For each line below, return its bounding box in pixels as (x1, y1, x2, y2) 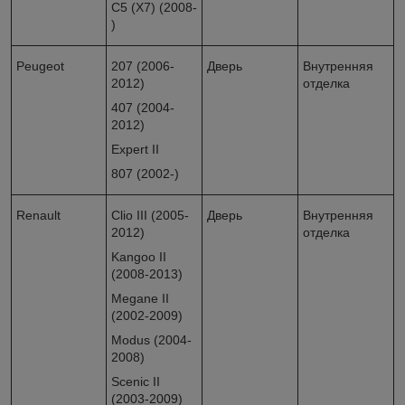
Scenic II (111, 374, 160, 390)
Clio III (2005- (111, 208, 189, 223)
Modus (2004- (111, 333, 192, 348)
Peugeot (16, 59, 64, 74)
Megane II (111, 291, 169, 306)
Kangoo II (111, 250, 166, 265)
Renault (16, 208, 61, 223)
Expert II (111, 142, 159, 157)
